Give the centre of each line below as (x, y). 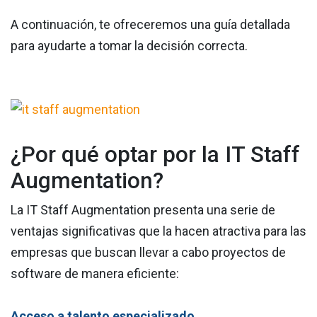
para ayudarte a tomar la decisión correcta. (129, 46)
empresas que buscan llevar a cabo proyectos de (148, 253)
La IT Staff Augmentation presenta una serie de (143, 210)
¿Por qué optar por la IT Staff (155, 155)
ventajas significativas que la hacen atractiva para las (158, 231)
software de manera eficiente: (95, 274)
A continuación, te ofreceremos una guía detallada (150, 25)
